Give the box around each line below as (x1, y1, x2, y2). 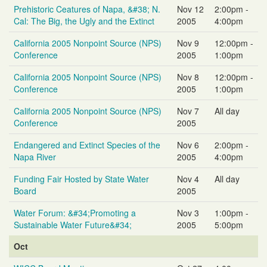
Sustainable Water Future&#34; (14, 218, 132, 231)
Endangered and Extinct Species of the (14, 138, 160, 151)
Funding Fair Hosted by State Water (14, 172, 149, 185)
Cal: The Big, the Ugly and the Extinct (14, 14, 154, 27)
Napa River (14, 150, 56, 163)
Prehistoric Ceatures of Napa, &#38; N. (14, 2, 160, 15)
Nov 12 (177, 2, 204, 15)
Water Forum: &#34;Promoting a (14, 206, 136, 219)
